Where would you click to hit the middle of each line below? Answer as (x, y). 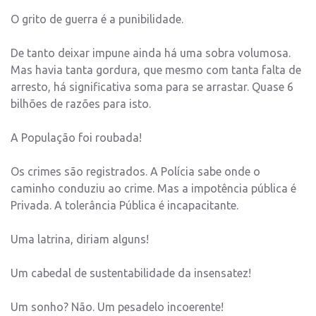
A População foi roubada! (76, 138)
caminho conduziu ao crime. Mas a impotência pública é (153, 189)
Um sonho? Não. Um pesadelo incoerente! (117, 307)
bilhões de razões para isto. (81, 104)
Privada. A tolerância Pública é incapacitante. (124, 206)
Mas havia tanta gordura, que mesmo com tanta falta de (156, 70)
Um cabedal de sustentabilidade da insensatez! (131, 273)
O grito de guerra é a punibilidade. (97, 19)
